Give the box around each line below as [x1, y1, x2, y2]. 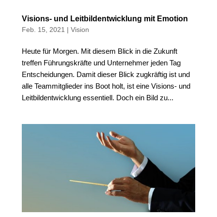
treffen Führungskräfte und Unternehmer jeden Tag [21, 59, 181, 67]
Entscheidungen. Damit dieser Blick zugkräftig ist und [21, 70, 190, 79]
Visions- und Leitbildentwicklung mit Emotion [21, 15, 188, 23]
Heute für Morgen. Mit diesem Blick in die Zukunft [21, 47, 177, 56]
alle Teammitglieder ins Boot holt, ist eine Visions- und [21, 82, 190, 91]
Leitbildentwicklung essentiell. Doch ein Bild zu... [21, 93, 173, 102]
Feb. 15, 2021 [21, 26, 65, 34]
